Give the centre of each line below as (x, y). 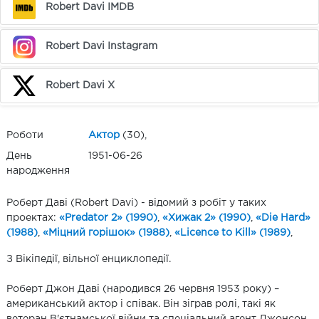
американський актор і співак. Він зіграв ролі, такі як (141, 304)
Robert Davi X (80, 85)
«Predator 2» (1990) (108, 218)
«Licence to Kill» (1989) (232, 232)
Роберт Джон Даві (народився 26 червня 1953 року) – (143, 289)
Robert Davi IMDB (90, 7)
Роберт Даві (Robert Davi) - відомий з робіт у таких (136, 203)
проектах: (33, 218)
